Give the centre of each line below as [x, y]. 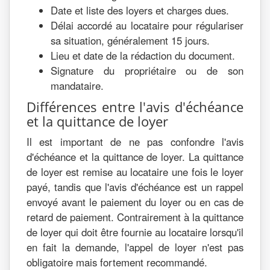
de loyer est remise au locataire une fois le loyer [135, 172]
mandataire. [77, 86]
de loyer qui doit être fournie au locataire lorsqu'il [135, 232]
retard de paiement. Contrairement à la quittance [135, 217]
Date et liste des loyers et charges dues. [140, 10]
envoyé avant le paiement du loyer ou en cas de [135, 202]
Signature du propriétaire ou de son [147, 71]
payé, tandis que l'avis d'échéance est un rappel [135, 187]
